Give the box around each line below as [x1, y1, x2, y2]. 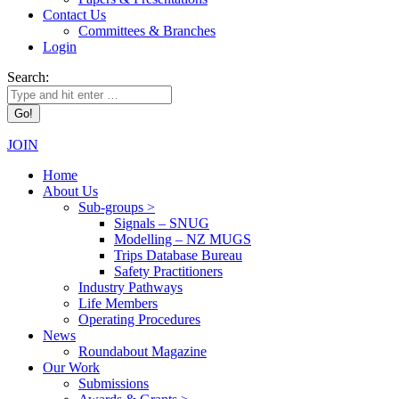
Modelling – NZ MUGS [114, 232, 251, 247]
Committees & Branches [78, 23, 216, 38]
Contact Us [43, 7, 106, 22]
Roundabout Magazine [78, 344, 207, 359]
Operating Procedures [78, 312, 200, 327]
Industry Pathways [78, 280, 183, 295]
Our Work [43, 360, 100, 375]
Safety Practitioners [114, 264, 223, 279]
